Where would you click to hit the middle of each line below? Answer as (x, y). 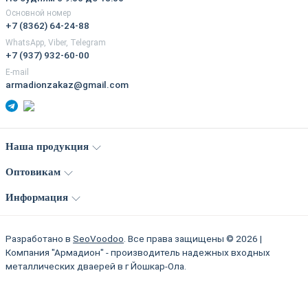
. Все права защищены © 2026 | (193, 238)
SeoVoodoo (98, 238)
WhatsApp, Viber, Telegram (56, 42)
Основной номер (38, 13)
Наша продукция (47, 147)
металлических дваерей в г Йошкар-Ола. (96, 266)
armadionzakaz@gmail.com (67, 85)
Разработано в (39, 238)
